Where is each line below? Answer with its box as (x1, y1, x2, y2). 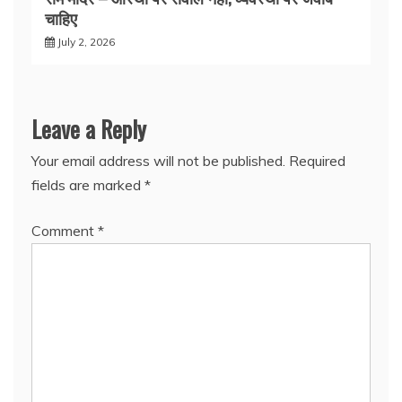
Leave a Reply (31, 110, 146, 146)
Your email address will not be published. (31, 151, 285, 170)
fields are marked (31, 175, 144, 194)
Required (289, 151, 345, 170)
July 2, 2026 (57, 34, 115, 48)
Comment (31, 221, 98, 240)
